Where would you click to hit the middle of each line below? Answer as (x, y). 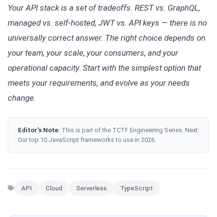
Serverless (91, 188)
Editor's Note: (39, 130)
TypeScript (137, 188)
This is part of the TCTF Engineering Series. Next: (130, 130)
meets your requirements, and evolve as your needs (99, 83)
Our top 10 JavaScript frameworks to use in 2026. (87, 139)
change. (22, 98)
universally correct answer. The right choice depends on (107, 38)
